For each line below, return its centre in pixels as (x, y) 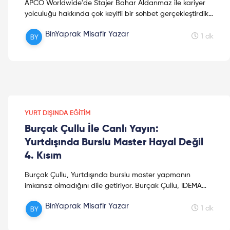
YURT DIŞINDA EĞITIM (58, 113)
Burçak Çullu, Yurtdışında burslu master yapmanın (108, 175)
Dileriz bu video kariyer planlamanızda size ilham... (108, 24)
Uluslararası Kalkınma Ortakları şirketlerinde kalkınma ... (115, 196)
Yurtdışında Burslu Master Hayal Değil (114, 142)
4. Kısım (43, 156)
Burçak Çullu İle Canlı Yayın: (92, 129)
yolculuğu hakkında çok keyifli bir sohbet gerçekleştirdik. (117, 14)
